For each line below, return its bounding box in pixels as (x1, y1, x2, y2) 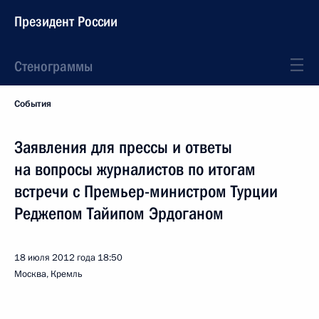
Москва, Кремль (14, 268, 83, 281)
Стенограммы (14, 58, 93, 75)
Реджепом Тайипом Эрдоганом (14, 204, 224, 224)
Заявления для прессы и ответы (14, 137, 232, 157)
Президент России (14, 13, 117, 30)
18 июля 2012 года (14, 251, 95, 264)
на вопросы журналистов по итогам (14, 159, 256, 179)
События (14, 98, 51, 110)
